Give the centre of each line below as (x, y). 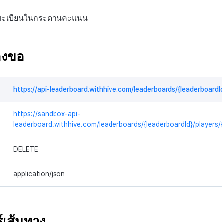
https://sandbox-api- (47, 114)
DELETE (26, 149)
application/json (39, 174)
